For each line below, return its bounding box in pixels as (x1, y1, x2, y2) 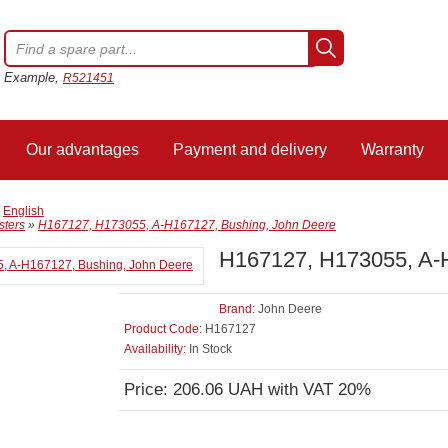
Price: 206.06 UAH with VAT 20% (124, 380, 371, 399)
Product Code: (124, 322, 202, 336)
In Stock (186, 342, 232, 356)
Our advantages (26, 141, 139, 158)
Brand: (219, 302, 255, 316)
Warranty (361, 141, 424, 158)
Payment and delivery (173, 141, 327, 158)
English (3, 204, 44, 218)
